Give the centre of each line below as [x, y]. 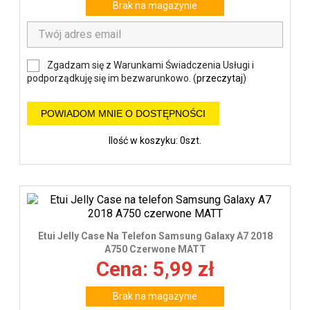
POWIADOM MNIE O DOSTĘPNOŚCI [123, 114]
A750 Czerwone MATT [155, 249]
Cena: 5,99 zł [155, 269]
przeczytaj [220, 79]
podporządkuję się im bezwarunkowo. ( [112, 79]
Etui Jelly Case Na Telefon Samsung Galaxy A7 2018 [155, 236]
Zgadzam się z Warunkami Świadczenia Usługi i [151, 65]
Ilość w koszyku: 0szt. [155, 141]
